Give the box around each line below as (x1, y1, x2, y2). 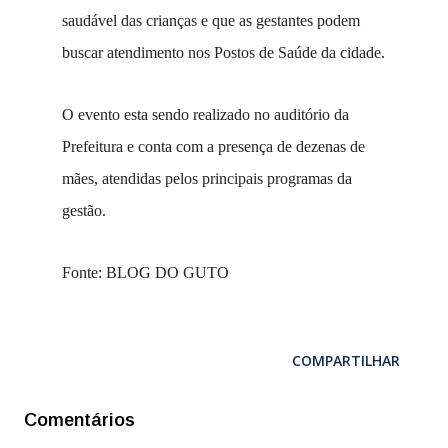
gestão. (62, 202, 106, 219)
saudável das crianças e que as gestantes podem (62, 12, 360, 29)
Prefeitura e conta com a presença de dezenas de (62, 138, 365, 155)
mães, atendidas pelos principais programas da (62, 170, 352, 187)
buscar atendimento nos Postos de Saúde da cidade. (62, 44, 385, 61)
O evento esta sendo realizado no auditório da (62, 106, 349, 123)
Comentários (24, 410, 135, 430)
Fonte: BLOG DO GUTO (62, 264, 233, 281)
